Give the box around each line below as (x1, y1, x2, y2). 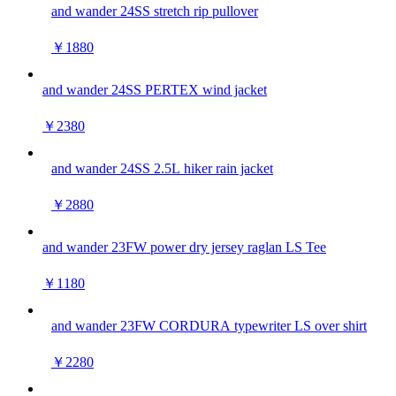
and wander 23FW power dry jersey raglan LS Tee (42, 240, 326, 255)
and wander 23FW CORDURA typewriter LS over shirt (51, 318, 367, 333)
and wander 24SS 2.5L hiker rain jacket (51, 161, 273, 176)
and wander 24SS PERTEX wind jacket (42, 82, 267, 97)
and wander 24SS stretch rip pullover (51, 4, 258, 19)
